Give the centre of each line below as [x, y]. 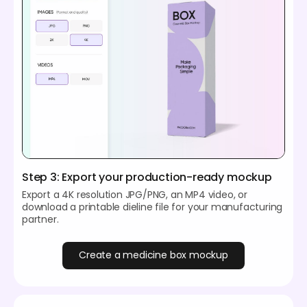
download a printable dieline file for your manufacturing [152, 207]
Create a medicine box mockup [153, 255]
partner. [40, 219]
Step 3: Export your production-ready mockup [147, 177]
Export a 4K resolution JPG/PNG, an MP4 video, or [135, 194]
